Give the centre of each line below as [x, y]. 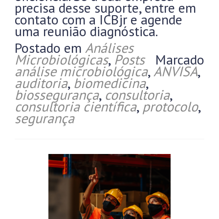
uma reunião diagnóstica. [86, 31]
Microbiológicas [61, 59]
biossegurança [57, 95]
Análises [109, 48]
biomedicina [109, 83]
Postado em [50, 48]
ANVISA [175, 71]
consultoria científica [76, 106]
